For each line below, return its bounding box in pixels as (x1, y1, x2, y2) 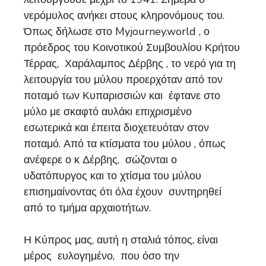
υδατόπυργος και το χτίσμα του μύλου (24, 168, 201, 183)
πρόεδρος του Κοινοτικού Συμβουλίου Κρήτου (24, 40, 240, 55)
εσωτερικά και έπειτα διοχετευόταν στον (24, 120, 209, 135)
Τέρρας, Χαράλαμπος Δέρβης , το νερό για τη (24, 56, 236, 71)
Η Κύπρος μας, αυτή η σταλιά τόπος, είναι (24, 232, 218, 247)
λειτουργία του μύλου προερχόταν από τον (24, 72, 223, 87)
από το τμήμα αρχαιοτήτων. (24, 200, 151, 215)
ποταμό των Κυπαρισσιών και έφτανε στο (24, 88, 220, 103)
